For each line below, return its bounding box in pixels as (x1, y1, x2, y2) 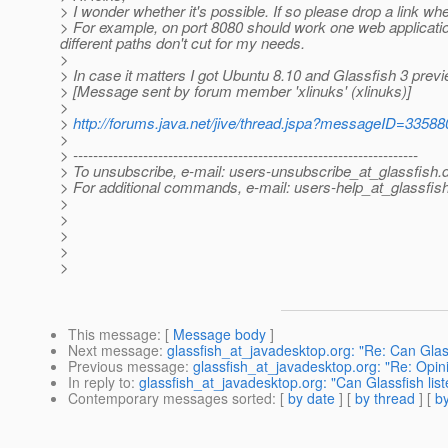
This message (68, 324, 157, 345)
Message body (173, 324, 266, 345)
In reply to (68, 372, 131, 393)
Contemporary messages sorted (68, 388, 272, 409)
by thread (355, 388, 415, 409)
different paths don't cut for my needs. (60, 32, 305, 54)
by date (288, 388, 335, 409)
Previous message (68, 356, 185, 377)
